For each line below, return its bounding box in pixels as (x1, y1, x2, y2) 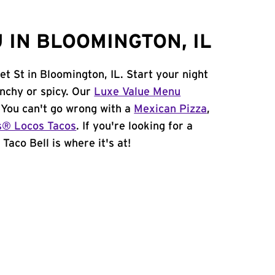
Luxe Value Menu (94, 87, 181, 98)
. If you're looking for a (76, 121, 193, 132)
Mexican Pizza (134, 104, 207, 115)
